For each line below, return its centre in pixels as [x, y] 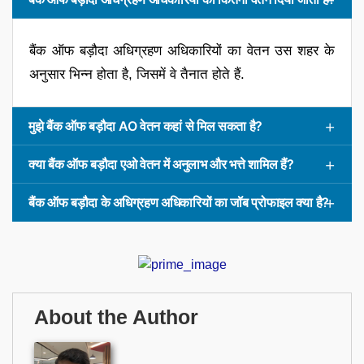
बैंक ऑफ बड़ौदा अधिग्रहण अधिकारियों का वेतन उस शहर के [182, 50]
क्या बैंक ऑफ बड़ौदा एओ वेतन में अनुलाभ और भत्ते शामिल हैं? [161, 164]
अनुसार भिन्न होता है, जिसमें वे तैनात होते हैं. [137, 74]
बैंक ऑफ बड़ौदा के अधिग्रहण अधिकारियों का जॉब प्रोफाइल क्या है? [179, 202]
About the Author [116, 317]
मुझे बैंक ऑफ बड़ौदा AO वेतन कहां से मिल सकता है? [146, 126]
